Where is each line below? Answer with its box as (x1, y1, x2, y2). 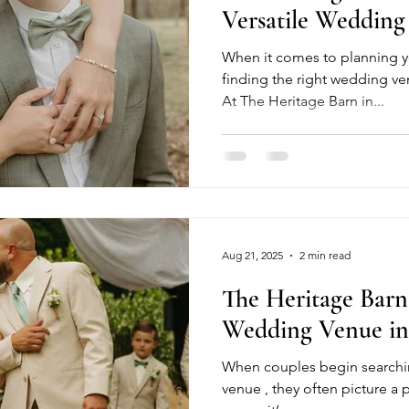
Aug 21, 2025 (222, 248, 283, 262)
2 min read (299, 248, 351, 262)
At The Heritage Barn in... (362, 92, 384, 110)
